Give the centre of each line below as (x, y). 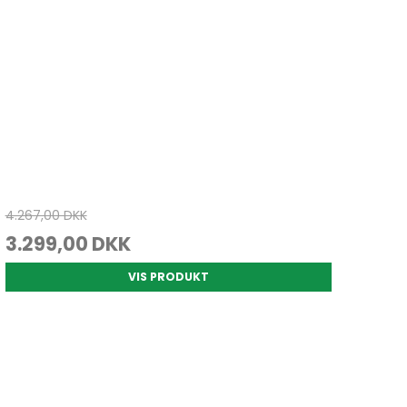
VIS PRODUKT (168, 277)
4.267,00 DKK (46, 216)
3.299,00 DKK (68, 244)
